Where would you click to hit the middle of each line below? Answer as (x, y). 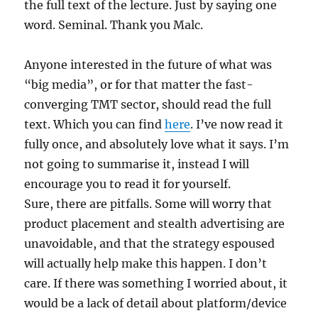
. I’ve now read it (237, 124)
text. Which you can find (95, 124)
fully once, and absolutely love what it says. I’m (157, 144)
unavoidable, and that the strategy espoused (150, 243)
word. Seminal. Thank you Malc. (114, 25)
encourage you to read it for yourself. (128, 184)
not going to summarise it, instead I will (137, 164)
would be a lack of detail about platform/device (156, 303)
